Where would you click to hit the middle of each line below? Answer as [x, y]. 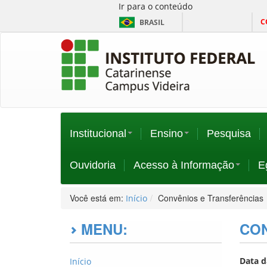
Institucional [98, 133]
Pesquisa [229, 133]
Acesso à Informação [184, 165]
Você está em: [98, 198]
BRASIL [152, 22]
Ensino [167, 133]
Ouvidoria [93, 165]
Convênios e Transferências [211, 198]
